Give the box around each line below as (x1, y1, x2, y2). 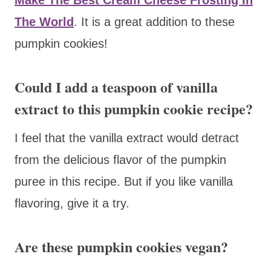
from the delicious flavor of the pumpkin (15, 152, 226, 166)
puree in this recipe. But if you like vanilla (15, 174, 233, 188)
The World (15, 15, 74, 28)
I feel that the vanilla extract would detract (15, 131, 239, 145)
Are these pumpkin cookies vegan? (15, 235, 228, 257)
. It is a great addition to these (74, 15, 235, 28)
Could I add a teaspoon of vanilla (15, 76, 218, 97)
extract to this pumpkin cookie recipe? (15, 97, 253, 119)
